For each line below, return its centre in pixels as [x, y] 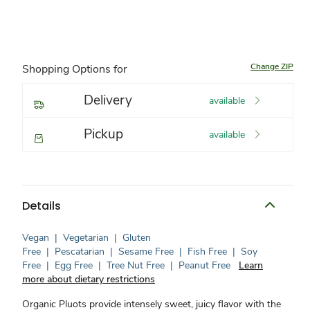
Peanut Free [204, 265]
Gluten [137, 238]
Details [42, 206]
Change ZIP [272, 66]
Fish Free [207, 252]
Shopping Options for [75, 69]
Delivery [108, 100]
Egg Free [74, 265]
